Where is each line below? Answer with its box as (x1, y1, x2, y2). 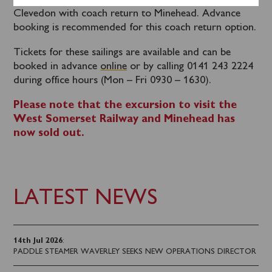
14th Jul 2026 (13, 237, 63, 245)
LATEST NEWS (13, 189, 158, 209)
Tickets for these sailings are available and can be (13, 48, 231, 58)
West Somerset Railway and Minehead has (13, 115, 236, 124)
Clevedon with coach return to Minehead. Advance (13, 9, 241, 19)
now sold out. (13, 129, 85, 138)
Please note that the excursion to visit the (13, 101, 237, 110)
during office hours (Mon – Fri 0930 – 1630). (13, 76, 212, 86)
